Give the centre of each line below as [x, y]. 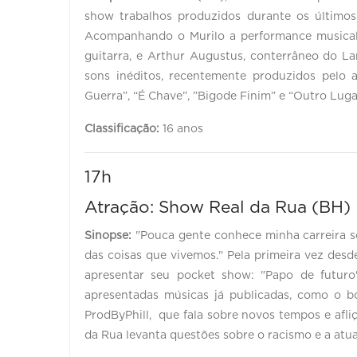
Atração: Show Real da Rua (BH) [218, 207]
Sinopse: [108, 235]
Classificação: [122, 129]
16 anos [181, 129]
